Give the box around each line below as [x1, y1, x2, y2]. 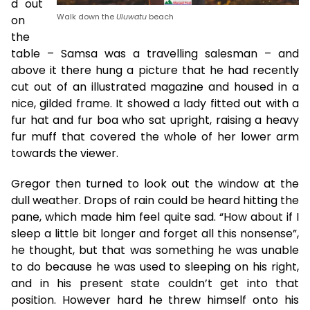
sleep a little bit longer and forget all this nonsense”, [11, 225, 299, 241]
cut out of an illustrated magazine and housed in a [11, 78, 299, 95]
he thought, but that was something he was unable [11, 241, 299, 258]
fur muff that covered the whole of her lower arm [11, 128, 299, 145]
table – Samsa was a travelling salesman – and [11, 45, 299, 62]
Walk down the [57, 11, 116, 22]
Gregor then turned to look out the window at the [11, 175, 299, 192]
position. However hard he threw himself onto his [11, 291, 299, 308]
